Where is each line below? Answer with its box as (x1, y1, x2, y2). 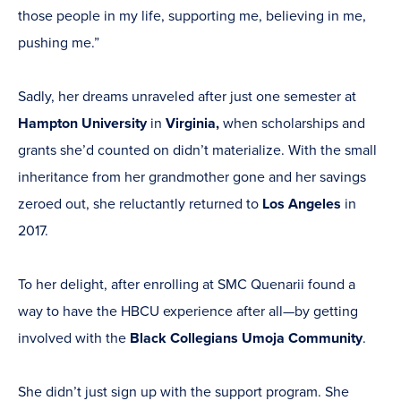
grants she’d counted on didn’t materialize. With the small (18, 141, 377, 160)
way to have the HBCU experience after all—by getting (18, 303, 358, 321)
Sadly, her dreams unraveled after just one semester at (18, 88, 356, 107)
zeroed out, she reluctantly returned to (18, 195, 262, 214)
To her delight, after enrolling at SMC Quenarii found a (18, 276, 355, 294)
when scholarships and (219, 115, 365, 133)
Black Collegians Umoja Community (130, 329, 363, 348)
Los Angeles (262, 195, 341, 214)
